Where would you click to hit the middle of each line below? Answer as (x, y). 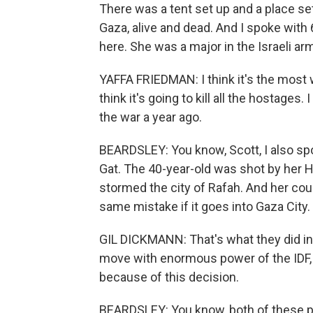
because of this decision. (169, 277)
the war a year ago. (151, 117)
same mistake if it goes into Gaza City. (205, 207)
